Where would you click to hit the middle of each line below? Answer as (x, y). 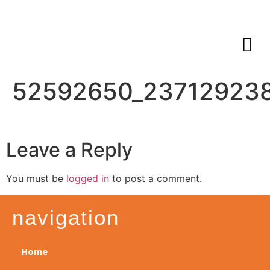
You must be (36, 179)
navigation (66, 217)
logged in (88, 179)
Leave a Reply (69, 150)
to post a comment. (155, 179)
